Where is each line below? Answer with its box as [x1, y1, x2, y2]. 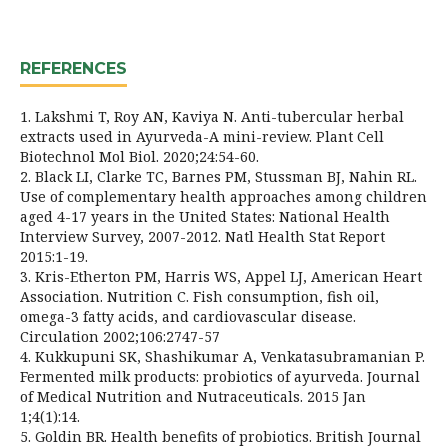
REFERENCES [20, 58, 127, 78]
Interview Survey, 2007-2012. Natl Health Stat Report [20, 226, 385, 246]
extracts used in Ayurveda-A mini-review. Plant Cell [20, 126, 384, 146]
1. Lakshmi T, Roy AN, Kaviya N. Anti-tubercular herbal [20, 106, 404, 126]
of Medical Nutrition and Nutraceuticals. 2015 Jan [20, 386, 366, 406]
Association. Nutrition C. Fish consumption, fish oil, [20, 286, 379, 306]
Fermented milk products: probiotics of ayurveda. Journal [20, 366, 420, 386]
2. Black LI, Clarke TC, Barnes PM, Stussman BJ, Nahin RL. [20, 166, 417, 186]
